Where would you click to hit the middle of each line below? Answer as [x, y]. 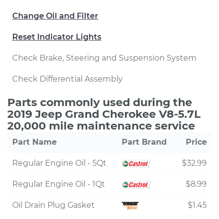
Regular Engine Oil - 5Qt [59, 163]
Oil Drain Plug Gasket [54, 205]
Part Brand [144, 142]
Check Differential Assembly [67, 79]
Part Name [34, 142]
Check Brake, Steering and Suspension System [104, 58]
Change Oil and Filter [55, 16]
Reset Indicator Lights [57, 37]
